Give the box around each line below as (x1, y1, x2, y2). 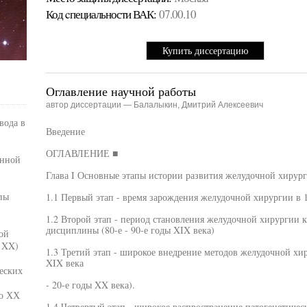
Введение (45, 125, 85, 138)
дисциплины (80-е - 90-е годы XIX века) (45, 223, 214, 236)
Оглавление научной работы (45, 83, 196, 99)
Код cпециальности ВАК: (45, 6, 156, 22)
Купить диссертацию (162, 44, 248, 57)
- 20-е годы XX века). (45, 278, 135, 291)
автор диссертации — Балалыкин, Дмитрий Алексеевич (45, 100, 263, 110)
